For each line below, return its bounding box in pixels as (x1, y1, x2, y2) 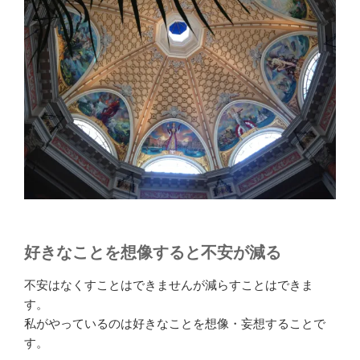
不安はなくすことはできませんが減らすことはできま (24, 278, 313, 292)
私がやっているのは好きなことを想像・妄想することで (24, 317, 325, 331)
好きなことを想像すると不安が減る (24, 243, 281, 262)
